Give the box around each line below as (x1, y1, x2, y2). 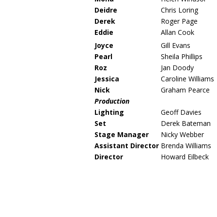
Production (94, 96, 129, 106)
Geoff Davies (161, 108, 201, 117)
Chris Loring (161, 5, 198, 15)
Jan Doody (161, 63, 194, 72)
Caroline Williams (161, 74, 214, 83)
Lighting (94, 108, 124, 117)
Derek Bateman (161, 119, 211, 128)
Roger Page (161, 16, 198, 26)
